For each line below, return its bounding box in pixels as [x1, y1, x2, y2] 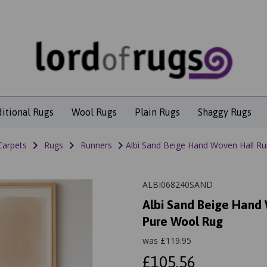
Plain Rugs [134, 107, 180, 118]
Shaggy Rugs [197, 107, 252, 118]
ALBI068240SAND [142, 179, 213, 191]
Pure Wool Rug [142, 214, 223, 229]
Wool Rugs [71, 107, 117, 118]
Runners [80, 139, 112, 151]
